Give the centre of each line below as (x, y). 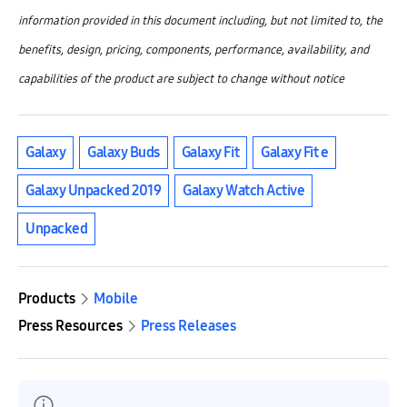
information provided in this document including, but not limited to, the (200, 20)
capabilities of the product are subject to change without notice (181, 79)
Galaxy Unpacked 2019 (94, 190)
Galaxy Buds (124, 152)
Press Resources (70, 325)
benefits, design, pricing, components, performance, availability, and (194, 50)
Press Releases (189, 325)
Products (47, 298)
